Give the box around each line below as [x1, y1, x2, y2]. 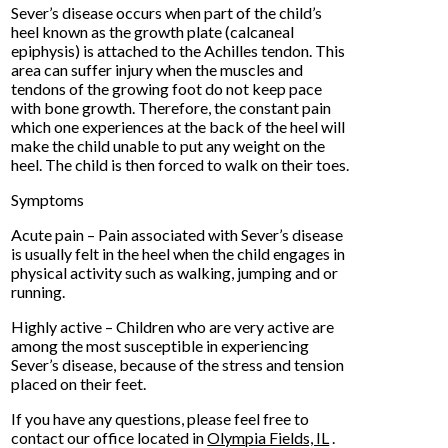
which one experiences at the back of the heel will [11, 117, 346, 136]
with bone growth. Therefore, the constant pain [11, 98, 332, 117]
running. [11, 282, 66, 301]
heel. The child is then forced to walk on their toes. [11, 155, 350, 174]
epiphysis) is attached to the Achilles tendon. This [11, 41, 346, 60]
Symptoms [11, 190, 85, 209]
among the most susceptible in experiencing [11, 336, 310, 355]
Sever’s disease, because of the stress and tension [11, 355, 345, 374]
